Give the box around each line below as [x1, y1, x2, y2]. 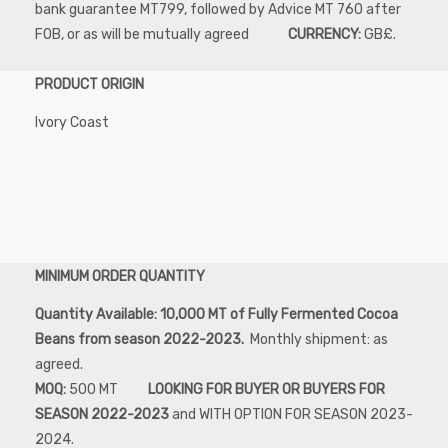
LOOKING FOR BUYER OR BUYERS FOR [121, 380, 385, 398]
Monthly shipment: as [250, 330, 388, 348]
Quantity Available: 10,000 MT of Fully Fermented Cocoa [35, 305, 398, 323]
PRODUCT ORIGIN [35, 75, 144, 93]
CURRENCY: [261, 25, 364, 43]
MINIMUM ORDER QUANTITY [35, 267, 205, 285]
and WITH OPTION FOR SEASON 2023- [172, 405, 413, 423]
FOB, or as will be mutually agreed [35, 25, 261, 43]
